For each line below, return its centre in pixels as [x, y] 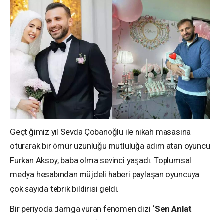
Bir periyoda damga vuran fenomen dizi [81, 208]
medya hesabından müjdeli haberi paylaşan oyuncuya [105, 174]
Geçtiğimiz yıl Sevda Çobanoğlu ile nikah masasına [100, 131]
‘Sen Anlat [172, 208]
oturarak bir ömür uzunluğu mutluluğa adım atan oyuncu [110, 146]
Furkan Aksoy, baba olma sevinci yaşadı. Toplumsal [101, 160]
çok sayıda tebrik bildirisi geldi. [65, 188]
